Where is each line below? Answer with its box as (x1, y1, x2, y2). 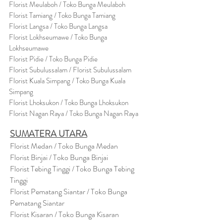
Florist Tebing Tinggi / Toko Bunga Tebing (10, 163, 134, 174)
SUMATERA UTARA (10, 127, 87, 140)
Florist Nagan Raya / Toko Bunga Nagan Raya (9, 108, 138, 119)
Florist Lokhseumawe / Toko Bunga (9, 32, 107, 43)
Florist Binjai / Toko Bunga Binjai (10, 152, 108, 163)
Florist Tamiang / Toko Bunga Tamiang (9, 10, 115, 21)
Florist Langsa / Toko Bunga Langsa (9, 21, 108, 32)
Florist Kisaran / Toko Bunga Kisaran (10, 209, 119, 220)
